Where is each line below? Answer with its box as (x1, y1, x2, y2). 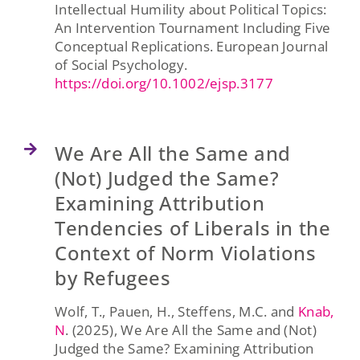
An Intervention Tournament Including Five (54, 18, 331, 37)
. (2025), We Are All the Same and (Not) (65, 320, 317, 339)
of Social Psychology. (54, 55, 188, 74)
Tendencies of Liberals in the (54, 214, 331, 241)
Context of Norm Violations (54, 239, 317, 266)
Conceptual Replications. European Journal (54, 36, 329, 55)
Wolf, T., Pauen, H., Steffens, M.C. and (54, 301, 298, 321)
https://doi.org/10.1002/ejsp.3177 (54, 73, 273, 92)
